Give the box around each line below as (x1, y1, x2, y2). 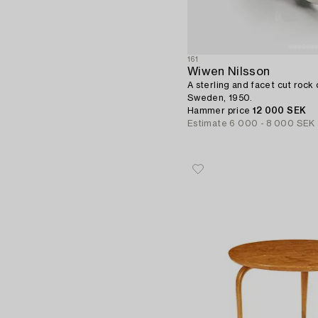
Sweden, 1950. (187, 93, 253, 102)
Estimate (187, 119, 227, 128)
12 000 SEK (252, 106, 307, 115)
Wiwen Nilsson (187, 65, 270, 77)
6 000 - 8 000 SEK (229, 119, 315, 128)
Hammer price (187, 106, 253, 115)
